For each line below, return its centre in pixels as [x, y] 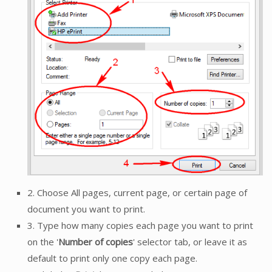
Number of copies [96, 241]
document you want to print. [86, 209]
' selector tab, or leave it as [190, 241]
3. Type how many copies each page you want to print [140, 225]
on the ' [43, 241]
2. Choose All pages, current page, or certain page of [137, 192]
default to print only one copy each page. [112, 258]
